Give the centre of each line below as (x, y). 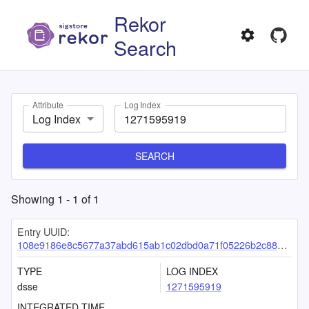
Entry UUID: (43, 231)
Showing (34, 199)
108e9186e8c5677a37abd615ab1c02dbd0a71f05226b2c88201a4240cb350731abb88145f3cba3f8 (147, 245)
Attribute (48, 105)
